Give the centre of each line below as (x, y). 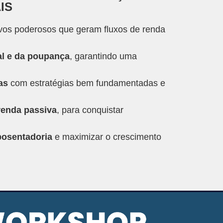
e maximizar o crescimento (107, 137)
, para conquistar (90, 110)
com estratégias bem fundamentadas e (87, 83)
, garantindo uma (103, 56)
